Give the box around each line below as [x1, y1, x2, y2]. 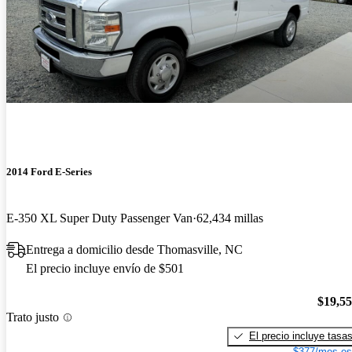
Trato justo [6, 310, 59, 324]
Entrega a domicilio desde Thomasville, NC [26, 243, 243, 257]
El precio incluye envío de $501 [26, 262, 184, 276]
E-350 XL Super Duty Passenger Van [6, 211, 192, 225]
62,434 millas [196, 211, 263, 225]
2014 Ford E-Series [6, 165, 92, 178]
